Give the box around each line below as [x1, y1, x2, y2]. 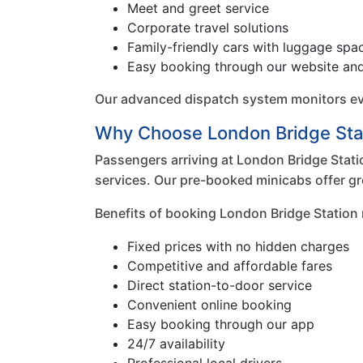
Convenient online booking [127, 297, 292, 313]
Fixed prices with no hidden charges [127, 238, 349, 254]
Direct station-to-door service [127, 277, 312, 293]
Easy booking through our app [127, 316, 314, 332]
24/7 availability [127, 335, 225, 352]
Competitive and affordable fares [127, 258, 332, 274]
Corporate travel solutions [127, 19, 288, 36]
